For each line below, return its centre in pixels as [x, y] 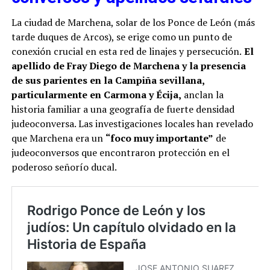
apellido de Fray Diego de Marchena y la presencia [128, 66]
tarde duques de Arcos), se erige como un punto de [121, 37]
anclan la [202, 95]
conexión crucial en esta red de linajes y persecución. [126, 52]
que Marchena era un [58, 138]
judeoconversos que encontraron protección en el [120, 153]
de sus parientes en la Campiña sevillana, [108, 80]
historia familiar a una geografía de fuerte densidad [123, 109]
